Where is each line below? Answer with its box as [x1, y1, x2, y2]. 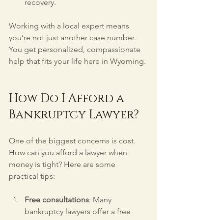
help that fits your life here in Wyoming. [9, 56, 146, 66]
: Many [89, 194, 113, 204]
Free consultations [25, 194, 89, 204]
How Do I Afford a [9, 90, 127, 107]
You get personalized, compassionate [9, 44, 142, 54]
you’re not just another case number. [9, 32, 138, 42]
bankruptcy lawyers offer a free [25, 206, 133, 216]
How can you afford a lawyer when [9, 147, 129, 157]
